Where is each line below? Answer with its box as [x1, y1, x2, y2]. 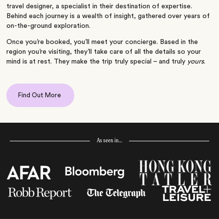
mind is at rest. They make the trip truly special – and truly [6, 58, 188, 66]
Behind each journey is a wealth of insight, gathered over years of [6, 12, 210, 20]
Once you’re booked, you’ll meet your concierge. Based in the [6, 39, 198, 46]
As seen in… [97, 137, 122, 144]
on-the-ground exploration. [6, 22, 91, 29]
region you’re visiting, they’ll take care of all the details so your [6, 48, 201, 56]
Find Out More [18, 92, 63, 99]
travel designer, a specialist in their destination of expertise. [6, 2, 193, 10]
